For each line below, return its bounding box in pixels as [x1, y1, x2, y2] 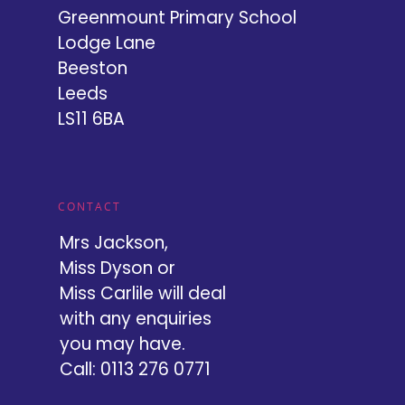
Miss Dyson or [60, 255, 175, 280]
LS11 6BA [58, 106, 125, 131]
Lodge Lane [58, 30, 155, 55]
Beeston [58, 55, 127, 80]
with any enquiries [60, 306, 212, 331]
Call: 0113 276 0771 [60, 356, 211, 381]
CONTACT [58, 198, 121, 214]
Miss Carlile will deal [60, 280, 226, 306]
